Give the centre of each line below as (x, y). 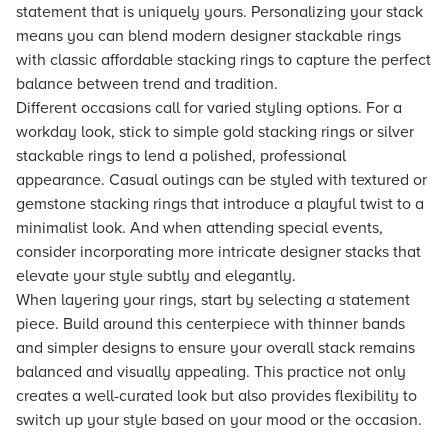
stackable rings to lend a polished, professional (181, 156)
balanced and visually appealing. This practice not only (211, 372)
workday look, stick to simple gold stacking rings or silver (215, 132)
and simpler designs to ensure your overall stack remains (215, 348)
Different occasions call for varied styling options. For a (209, 108)
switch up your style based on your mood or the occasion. (219, 420)
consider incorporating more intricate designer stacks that (218, 252)
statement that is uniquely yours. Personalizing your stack (219, 12)
